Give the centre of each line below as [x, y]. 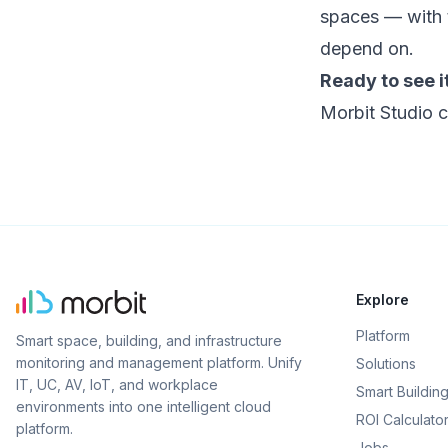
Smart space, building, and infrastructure [149, 340]
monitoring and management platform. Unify [159, 362]
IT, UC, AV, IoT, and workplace [117, 384]
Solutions [386, 363]
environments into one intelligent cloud [143, 406]
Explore [382, 299]
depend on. [367, 48]
